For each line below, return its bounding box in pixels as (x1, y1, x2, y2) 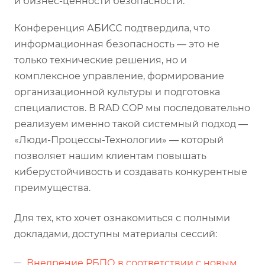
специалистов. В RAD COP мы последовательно (14, 102, 250, 114)
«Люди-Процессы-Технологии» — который (14, 134, 224, 146)
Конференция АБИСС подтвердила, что (14, 22, 210, 34)
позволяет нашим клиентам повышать (14, 150, 206, 161)
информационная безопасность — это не (14, 38, 219, 50)
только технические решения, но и (14, 54, 187, 66)
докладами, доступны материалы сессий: (14, 228, 217, 240)
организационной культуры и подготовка (14, 86, 220, 98)
